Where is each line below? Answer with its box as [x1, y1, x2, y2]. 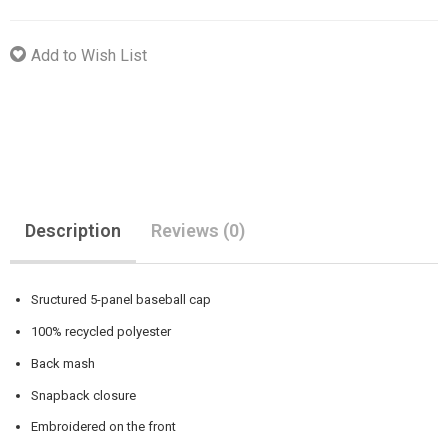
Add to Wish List [31, 45, 147, 65]
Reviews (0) [151, 219, 245, 241]
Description [25, 219, 121, 241]
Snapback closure [30, 387, 139, 403]
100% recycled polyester [30, 323, 171, 339]
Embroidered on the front [30, 419, 176, 435]
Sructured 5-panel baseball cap [30, 291, 211, 307]
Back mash [30, 355, 95, 371]
